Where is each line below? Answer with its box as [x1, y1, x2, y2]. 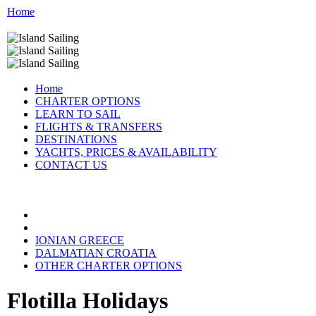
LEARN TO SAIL [35, 108, 121, 121]
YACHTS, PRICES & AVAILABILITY [35, 146, 217, 159]
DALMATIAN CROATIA [35, 247, 157, 260]
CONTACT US [35, 159, 107, 171]
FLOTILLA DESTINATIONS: [35, 221, 177, 234]
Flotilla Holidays [7, 287, 168, 313]
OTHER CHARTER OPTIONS [35, 260, 182, 272]
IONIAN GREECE [35, 234, 124, 247]
